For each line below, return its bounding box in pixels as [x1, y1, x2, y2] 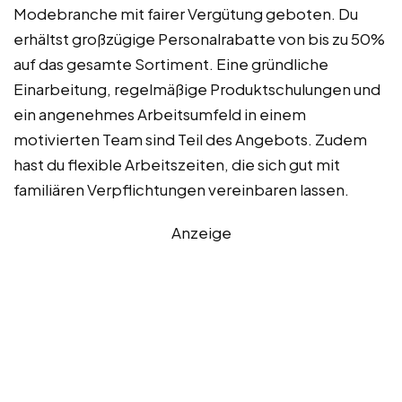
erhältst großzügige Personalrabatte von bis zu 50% [13, 28, 385, 48]
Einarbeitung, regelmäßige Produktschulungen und [13, 78, 380, 99]
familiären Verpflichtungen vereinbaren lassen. [13, 179, 349, 199]
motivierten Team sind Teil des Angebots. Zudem [13, 128, 367, 149]
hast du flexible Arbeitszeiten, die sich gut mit [13, 153, 340, 174]
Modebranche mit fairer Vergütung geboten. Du [13, 3, 358, 23]
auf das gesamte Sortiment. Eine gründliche [13, 53, 328, 74]
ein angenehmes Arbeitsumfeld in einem [13, 103, 306, 124]
